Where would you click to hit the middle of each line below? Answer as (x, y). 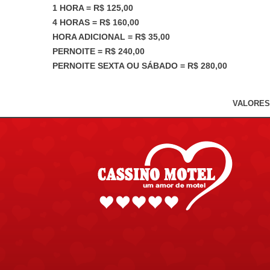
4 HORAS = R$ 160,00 (96, 22)
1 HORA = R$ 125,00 (93, 8)
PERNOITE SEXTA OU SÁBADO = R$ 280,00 (140, 66)
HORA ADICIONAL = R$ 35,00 (111, 37)
